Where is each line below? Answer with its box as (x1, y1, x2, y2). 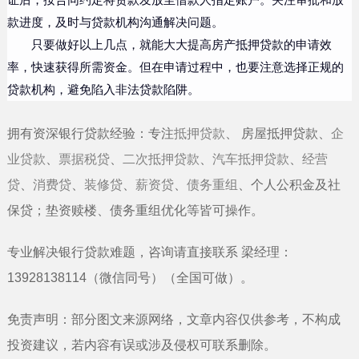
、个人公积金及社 (237, 178, 341, 192)
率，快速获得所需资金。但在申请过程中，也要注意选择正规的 (6, 61, 344, 74)
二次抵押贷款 (122, 152, 200, 166)
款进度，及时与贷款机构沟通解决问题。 (6, 16, 224, 29)
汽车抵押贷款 (212, 152, 289, 166)
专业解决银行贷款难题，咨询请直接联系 (6, 245, 238, 259)
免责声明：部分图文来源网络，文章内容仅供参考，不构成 (6, 313, 341, 326)
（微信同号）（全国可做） (86, 271, 240, 284)
